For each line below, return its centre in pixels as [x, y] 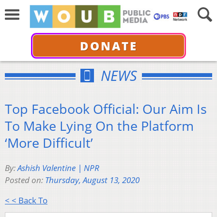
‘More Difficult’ [49, 142]
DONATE [108, 46]
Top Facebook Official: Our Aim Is [106, 108]
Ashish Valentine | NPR [58, 168]
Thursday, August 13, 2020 [92, 180]
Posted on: [25, 180]
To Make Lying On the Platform [99, 125]
